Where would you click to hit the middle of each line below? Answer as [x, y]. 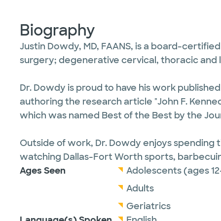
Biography [57, 30]
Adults [140, 188]
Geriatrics [148, 206]
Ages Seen [43, 171]
